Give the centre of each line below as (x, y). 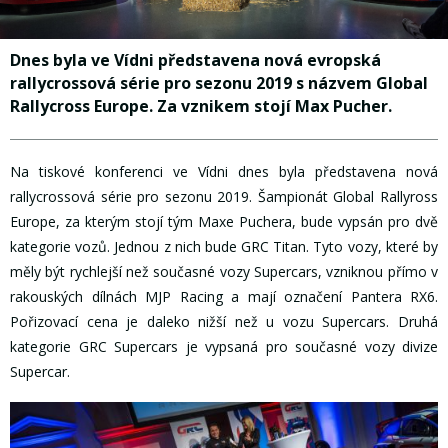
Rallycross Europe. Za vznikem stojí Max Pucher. (201, 106)
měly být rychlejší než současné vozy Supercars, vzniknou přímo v (224, 271)
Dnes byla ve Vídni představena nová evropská (195, 60)
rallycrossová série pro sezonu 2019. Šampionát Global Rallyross (224, 196)
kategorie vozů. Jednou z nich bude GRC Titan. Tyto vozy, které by (224, 246)
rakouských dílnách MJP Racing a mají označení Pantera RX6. (224, 296)
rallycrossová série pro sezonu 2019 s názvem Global (219, 83)
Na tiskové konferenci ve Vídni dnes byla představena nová (224, 171)
